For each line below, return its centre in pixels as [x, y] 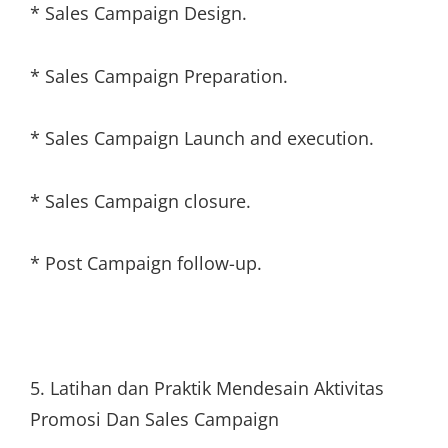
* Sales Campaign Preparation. [159, 75]
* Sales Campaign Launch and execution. [202, 138]
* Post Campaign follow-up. [146, 263]
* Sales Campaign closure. [140, 200]
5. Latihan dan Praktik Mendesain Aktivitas [207, 388]
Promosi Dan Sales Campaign [154, 419]
